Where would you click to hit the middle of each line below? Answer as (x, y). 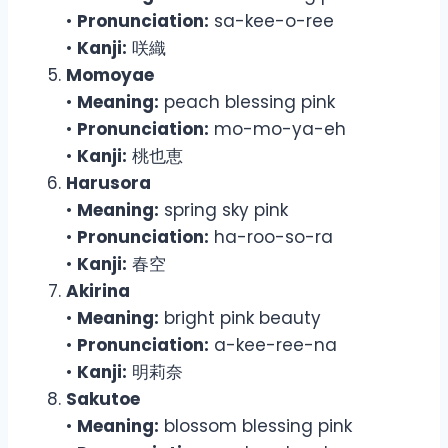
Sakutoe (103, 398)
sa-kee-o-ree (271, 20)
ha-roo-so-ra (271, 236)
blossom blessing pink (255, 425)
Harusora (108, 182)
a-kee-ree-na (273, 344)
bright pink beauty (240, 317)
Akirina (98, 290)
